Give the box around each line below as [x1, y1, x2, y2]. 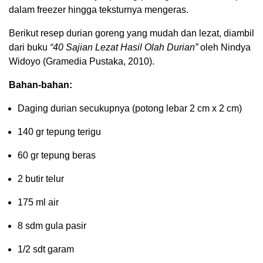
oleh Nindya [198, 42, 251, 53]
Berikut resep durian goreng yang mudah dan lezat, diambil [9, 28, 254, 39]
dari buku [9, 42, 50, 53]
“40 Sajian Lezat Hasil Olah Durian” [50, 42, 198, 53]
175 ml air [18, 197, 59, 208]
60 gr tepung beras [18, 150, 96, 161]
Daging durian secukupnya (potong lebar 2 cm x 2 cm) [18, 103, 242, 114]
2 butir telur [18, 174, 64, 184]
